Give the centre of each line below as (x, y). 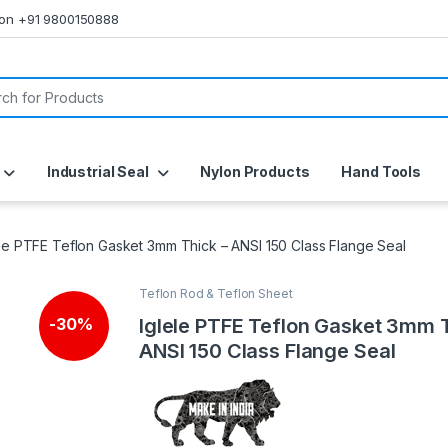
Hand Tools (381, 172)
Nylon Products (255, 172)
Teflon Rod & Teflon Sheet (216, 294)
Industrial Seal (97, 172)
